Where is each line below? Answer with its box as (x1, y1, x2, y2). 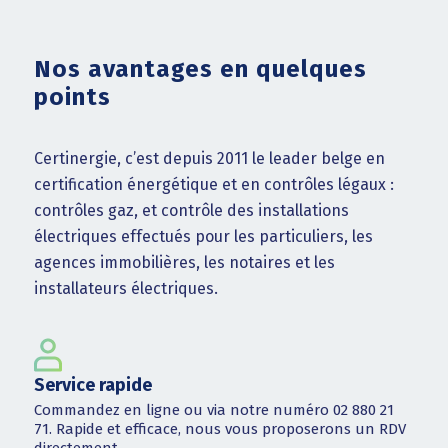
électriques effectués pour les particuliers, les (33, 226, 373, 246)
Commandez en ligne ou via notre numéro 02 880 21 (33, 400, 394, 419)
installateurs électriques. (33, 278, 218, 298)
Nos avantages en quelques (33, 54, 367, 83)
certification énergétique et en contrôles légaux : (33, 174, 394, 194)
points (33, 82, 111, 111)
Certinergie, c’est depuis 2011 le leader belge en (33, 148, 385, 168)
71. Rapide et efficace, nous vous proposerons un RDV (33, 419, 406, 438)
